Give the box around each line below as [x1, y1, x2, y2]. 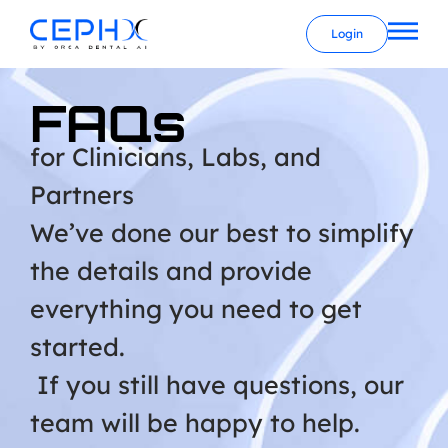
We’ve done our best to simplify [30, 217, 414, 248]
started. [30, 331, 125, 362]
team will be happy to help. [30, 407, 360, 438]
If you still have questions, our [30, 369, 404, 400]
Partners [30, 179, 134, 210]
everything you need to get [30, 293, 362, 324]
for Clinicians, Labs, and [30, 141, 321, 172]
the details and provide [30, 255, 312, 286]
